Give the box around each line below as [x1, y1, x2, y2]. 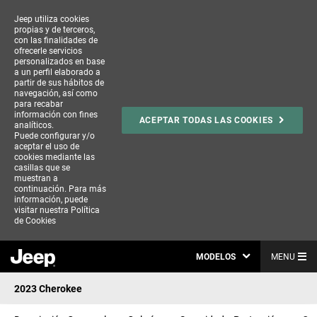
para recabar [14, 99, 63, 109]
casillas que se [14, 163, 70, 173]
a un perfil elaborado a [14, 67, 100, 77]
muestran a [14, 173, 58, 183]
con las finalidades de [14, 35, 98, 45]
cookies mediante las [14, 152, 95, 162]
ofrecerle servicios [14, 46, 82, 56]
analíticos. [14, 120, 54, 130]
